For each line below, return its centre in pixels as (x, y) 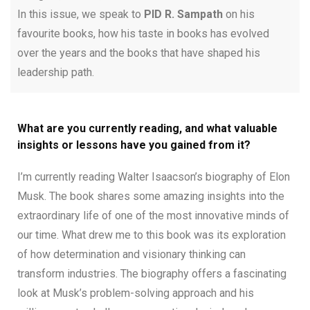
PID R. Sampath (183, 14)
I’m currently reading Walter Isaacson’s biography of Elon (154, 176)
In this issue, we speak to (81, 14)
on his (239, 14)
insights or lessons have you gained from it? (134, 145)
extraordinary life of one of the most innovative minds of (153, 215)
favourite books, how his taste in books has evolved (143, 33)
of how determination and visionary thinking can (131, 254)
